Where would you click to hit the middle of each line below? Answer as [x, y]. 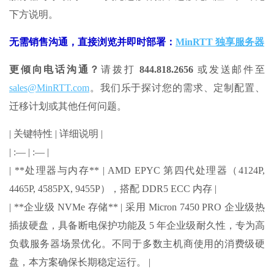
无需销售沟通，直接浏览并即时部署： [92, 42]
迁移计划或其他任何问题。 [68, 106]
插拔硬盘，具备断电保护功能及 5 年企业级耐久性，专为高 [137, 225]
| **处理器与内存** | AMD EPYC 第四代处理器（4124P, [137, 170]
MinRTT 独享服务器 [220, 42]
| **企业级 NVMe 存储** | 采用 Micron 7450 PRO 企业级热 [137, 207]
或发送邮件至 [229, 69]
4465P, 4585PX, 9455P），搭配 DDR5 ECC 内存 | [113, 188]
